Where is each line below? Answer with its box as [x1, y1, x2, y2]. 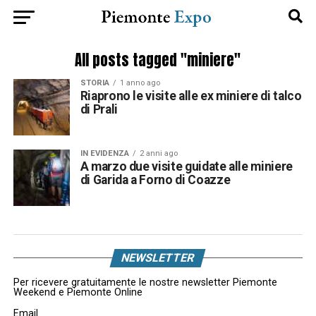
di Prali [80, 102, 118, 116]
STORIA [80, 78, 109, 87]
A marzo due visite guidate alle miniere [80, 159, 293, 174]
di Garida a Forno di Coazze [80, 173, 231, 187]
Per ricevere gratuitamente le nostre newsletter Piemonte [13, 276, 277, 288]
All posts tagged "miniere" [75, 49, 241, 71]
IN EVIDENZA [80, 149, 129, 158]
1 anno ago [119, 78, 160, 87]
